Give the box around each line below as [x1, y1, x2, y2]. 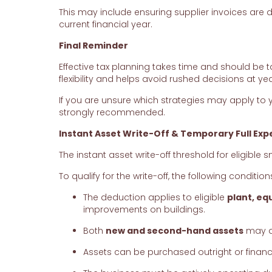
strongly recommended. [58, 106, 165, 119]
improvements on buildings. [83, 203, 205, 216]
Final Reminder [58, 39, 128, 52]
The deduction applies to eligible [83, 191, 227, 204]
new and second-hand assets [105, 225, 243, 237]
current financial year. [58, 18, 152, 31]
